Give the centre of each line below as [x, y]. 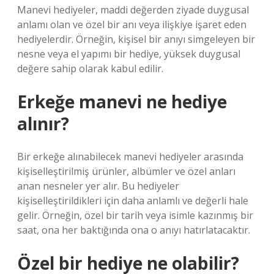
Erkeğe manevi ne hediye [122, 102]
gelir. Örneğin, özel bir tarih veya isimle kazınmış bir [135, 215]
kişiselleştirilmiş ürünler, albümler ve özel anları [126, 171]
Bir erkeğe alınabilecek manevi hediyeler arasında [130, 157]
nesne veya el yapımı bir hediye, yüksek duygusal [129, 54]
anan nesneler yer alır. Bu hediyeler [98, 186]
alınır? [43, 124]
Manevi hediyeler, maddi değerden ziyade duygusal [133, 10]
